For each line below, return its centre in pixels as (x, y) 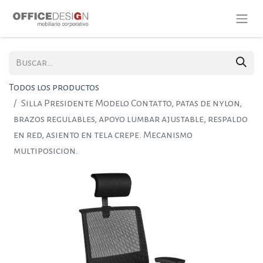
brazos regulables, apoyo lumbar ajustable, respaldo (131, 119)
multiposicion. (45, 151)
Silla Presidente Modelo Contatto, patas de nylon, (131, 103)
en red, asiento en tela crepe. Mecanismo (103, 135)
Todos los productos (54, 87)
